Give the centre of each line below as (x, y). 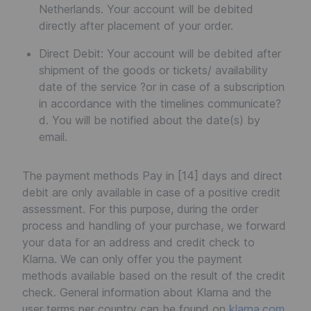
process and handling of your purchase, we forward (154, 226)
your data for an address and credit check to (138, 242)
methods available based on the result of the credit (154, 276)
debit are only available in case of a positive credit (151, 192)
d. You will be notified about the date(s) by (150, 120)
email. (53, 137)
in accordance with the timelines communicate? (160, 103)
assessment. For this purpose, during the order (140, 209)
